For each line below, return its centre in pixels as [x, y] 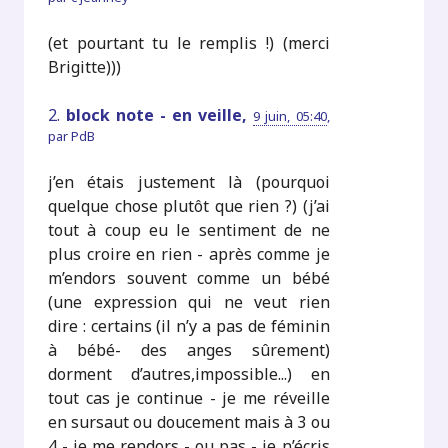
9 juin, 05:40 [290, 115]
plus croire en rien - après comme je [189, 253]
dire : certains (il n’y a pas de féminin [189, 325]
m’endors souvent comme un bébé [189, 277]
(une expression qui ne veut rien [189, 301]
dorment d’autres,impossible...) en [189, 373]
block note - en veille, [160, 114]
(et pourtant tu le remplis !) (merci [189, 42]
